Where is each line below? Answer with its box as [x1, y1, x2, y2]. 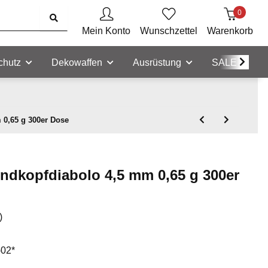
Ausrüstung [133, 57, 181, 68]
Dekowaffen [51, 57, 102, 68]
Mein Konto [82, 26, 130, 36]
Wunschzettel [140, 26, 197, 36]
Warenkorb [207, 26, 253, 36]
